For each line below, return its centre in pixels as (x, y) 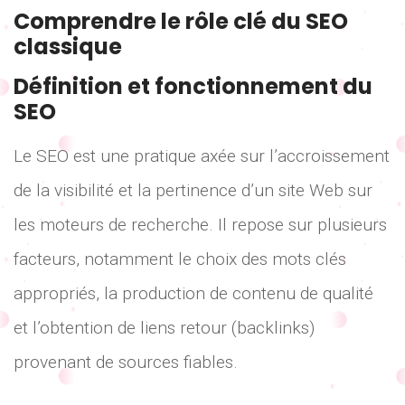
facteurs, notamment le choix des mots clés (180, 259)
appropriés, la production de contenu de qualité (193, 293)
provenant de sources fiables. (126, 362)
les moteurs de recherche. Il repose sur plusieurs (200, 224)
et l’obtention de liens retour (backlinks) (164, 327)
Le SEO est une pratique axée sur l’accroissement (202, 155)
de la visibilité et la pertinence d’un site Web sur (193, 190)
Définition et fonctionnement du (193, 86)
